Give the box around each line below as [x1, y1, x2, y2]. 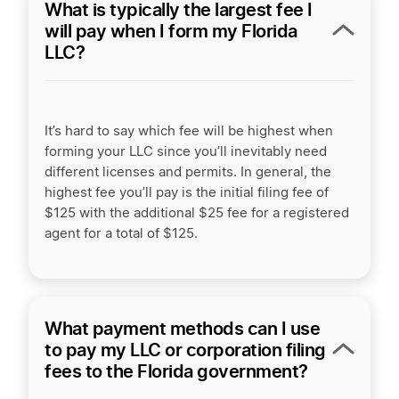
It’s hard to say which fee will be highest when [45, 125, 333, 138]
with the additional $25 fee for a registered [76, 207, 349, 220]
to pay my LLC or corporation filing [45, 339, 326, 361]
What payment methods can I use [45, 318, 320, 339]
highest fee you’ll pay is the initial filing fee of [45, 186, 329, 199]
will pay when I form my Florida [45, 20, 297, 42]
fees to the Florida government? [45, 361, 308, 382]
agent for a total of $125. [45, 227, 198, 240]
